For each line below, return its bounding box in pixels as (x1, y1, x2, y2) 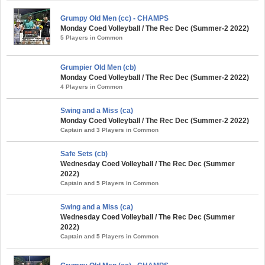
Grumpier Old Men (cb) (60, 63, 136, 72)
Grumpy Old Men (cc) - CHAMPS (60, 14, 169, 22)
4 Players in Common (60, 83, 122, 90)
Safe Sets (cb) (60, 149, 108, 158)
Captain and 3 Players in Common (60, 126, 159, 133)
